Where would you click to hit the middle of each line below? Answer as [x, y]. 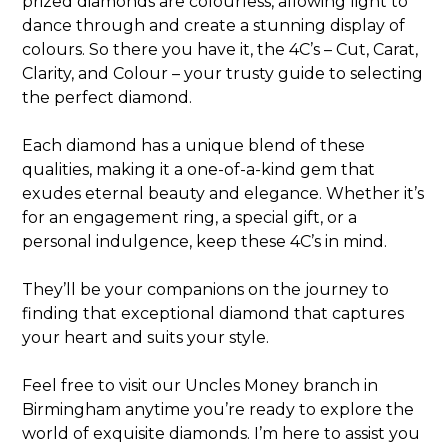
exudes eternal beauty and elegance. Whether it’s [223, 194]
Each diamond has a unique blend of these [194, 146]
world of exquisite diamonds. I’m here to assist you [221, 434]
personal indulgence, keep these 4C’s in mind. [205, 242]
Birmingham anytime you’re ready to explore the [218, 410]
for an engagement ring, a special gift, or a [190, 218]
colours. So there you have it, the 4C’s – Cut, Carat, [220, 50]
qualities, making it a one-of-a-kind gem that [199, 170]
